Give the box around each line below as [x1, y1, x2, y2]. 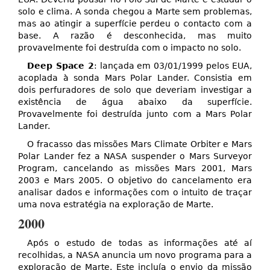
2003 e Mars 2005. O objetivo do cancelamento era [18, 175, 252, 186]
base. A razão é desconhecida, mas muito [18, 31, 252, 41]
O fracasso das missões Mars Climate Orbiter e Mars [27, 139, 252, 149]
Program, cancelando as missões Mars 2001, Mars [18, 163, 252, 174]
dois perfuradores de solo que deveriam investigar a [18, 85, 252, 95]
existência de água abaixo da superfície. [18, 97, 252, 107]
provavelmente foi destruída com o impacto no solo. [18, 43, 241, 53]
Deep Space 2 [27, 61, 94, 71]
